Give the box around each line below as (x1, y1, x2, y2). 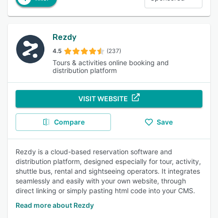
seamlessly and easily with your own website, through (16, 177, 186, 185)
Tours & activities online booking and (53, 58, 169, 67)
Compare (54, 118, 85, 126)
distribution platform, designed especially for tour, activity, (16, 157, 201, 165)
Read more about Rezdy (16, 201, 94, 209)
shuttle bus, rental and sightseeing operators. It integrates (16, 167, 200, 175)
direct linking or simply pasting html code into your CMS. (16, 186, 195, 195)
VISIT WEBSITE (78, 94, 128, 103)
